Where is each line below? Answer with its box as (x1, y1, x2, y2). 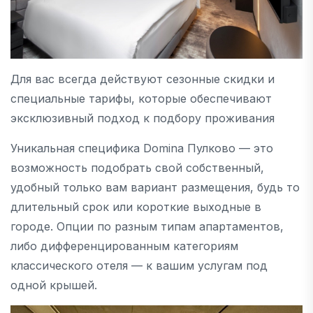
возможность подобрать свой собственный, (10, 161, 264, 175)
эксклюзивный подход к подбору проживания (10, 111, 275, 126)
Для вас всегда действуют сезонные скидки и (10, 72, 275, 87)
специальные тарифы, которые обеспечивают (10, 92, 272, 106)
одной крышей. (10, 278, 101, 293)
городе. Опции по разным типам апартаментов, (10, 219, 284, 234)
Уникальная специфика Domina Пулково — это (10, 141, 273, 156)
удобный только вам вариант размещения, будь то (10, 180, 300, 195)
